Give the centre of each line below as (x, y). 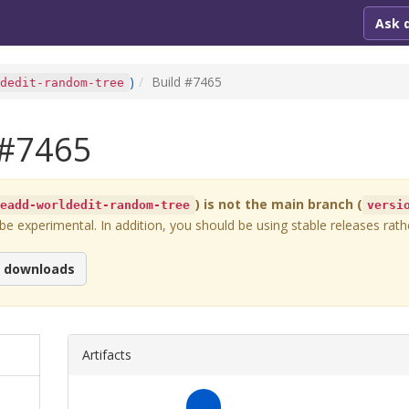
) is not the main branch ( (278, 204)
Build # (172, 82)
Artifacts (107, 354)
